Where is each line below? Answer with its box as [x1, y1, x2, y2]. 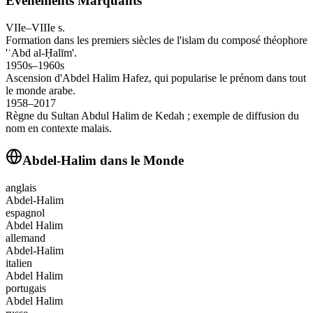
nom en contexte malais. [6, 122, 112, 135]
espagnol [6, 206, 45, 219]
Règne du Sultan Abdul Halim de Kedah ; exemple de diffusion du [6, 110, 299, 122]
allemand [6, 231, 45, 244]
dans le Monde [96, 152, 184, 168]
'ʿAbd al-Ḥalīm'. [6, 47, 77, 59]
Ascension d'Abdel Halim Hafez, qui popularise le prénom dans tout [6, 72, 306, 85]
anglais [6, 181, 36, 194]
